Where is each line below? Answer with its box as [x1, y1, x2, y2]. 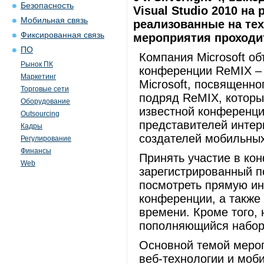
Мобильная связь [21, 16, 88, 25]
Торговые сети [21, 85, 69, 93]
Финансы [21, 147, 51, 155]
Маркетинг [21, 72, 56, 81]
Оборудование [21, 97, 70, 105]
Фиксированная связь [21, 31, 104, 39]
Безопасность [21, 1, 74, 10]
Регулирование [21, 134, 71, 143]
